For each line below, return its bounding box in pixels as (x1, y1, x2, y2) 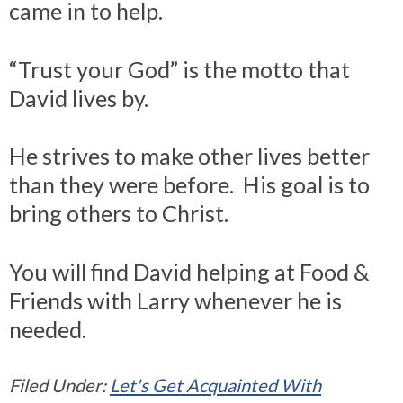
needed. (9, 316, 86, 344)
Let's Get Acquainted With (110, 373, 321, 396)
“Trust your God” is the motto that (9, 55, 350, 83)
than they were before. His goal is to (9, 171, 370, 199)
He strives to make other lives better (9, 142, 370, 170)
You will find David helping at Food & (9, 258, 370, 286)
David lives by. (9, 84, 148, 112)
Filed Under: (9, 373, 110, 396)
